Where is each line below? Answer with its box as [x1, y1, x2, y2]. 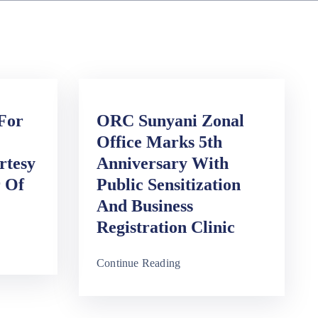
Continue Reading [97, 257, 181, 269]
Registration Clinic [97, 218, 235, 236]
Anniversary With [97, 154, 229, 172]
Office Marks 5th [97, 133, 222, 151]
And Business [97, 197, 193, 215]
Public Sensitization [97, 175, 241, 194]
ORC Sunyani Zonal [97, 111, 244, 130]
